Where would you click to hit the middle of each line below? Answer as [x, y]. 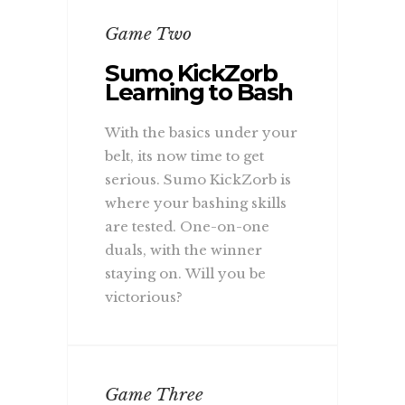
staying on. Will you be [186, 273]
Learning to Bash [199, 92]
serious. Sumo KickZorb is [198, 179]
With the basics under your [202, 132]
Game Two [149, 33]
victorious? [144, 297]
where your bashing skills [196, 202]
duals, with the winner [184, 250]
